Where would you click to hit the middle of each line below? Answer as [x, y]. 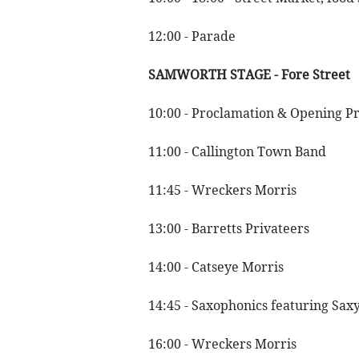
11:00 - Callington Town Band [237, 152]
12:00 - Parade [192, 36]
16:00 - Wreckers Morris [222, 344]
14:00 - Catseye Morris [216, 267]
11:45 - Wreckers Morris [222, 190]
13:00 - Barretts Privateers [228, 229]
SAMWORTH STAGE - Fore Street [249, 75]
